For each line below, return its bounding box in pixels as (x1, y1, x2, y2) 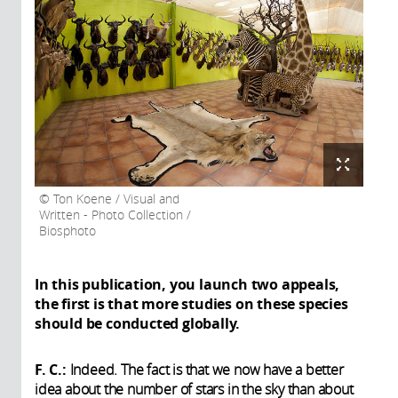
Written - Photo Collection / (39, 206, 191, 223)
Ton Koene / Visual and (50, 190, 179, 207)
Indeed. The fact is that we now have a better (69, 359, 344, 379)
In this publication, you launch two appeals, (35, 274, 340, 294)
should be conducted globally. (35, 313, 241, 333)
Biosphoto (39, 222, 96, 239)
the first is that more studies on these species (35, 293, 348, 314)
